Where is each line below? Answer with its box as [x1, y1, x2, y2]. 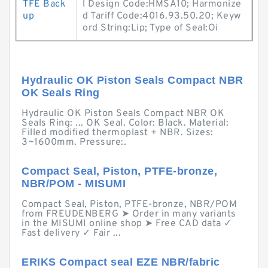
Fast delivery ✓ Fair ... [22, 227, 121, 239]
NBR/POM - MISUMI [22, 178, 126, 190]
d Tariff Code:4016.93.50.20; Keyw [83, 10, 241, 22]
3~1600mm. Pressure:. [22, 136, 126, 148]
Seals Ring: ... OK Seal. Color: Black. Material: [22, 117, 229, 129]
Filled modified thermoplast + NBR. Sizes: [22, 127, 214, 139]
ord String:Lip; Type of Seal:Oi [83, 22, 218, 34]
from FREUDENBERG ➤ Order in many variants [22, 208, 236, 220]
